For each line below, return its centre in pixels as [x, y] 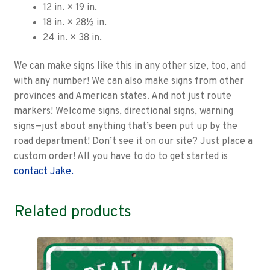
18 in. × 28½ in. [74, 23]
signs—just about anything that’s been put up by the [125, 127]
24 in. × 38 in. [72, 38]
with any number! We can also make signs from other [129, 82]
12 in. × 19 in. [70, 8]
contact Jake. [43, 172]
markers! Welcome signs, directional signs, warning [123, 112]
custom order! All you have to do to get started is [121, 157]
